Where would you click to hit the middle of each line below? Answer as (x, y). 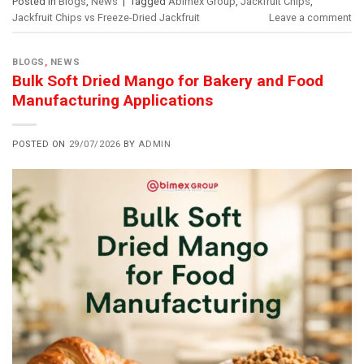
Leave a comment (310, 17)
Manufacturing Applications (113, 101)
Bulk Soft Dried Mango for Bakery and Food (168, 81)
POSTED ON (41, 145)
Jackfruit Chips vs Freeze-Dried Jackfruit (106, 17)
